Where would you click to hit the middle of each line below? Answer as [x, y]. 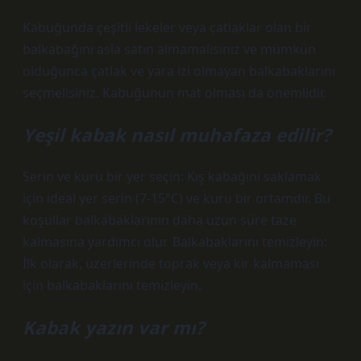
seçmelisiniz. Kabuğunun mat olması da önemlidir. [174, 93]
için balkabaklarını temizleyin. [112, 285]
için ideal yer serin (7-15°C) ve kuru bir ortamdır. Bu [176, 198]
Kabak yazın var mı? [114, 328]
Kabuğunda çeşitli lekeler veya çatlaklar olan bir [167, 27]
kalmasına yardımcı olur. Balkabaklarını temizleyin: [175, 242]
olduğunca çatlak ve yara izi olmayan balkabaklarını [179, 71]
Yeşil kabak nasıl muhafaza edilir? [177, 135]
